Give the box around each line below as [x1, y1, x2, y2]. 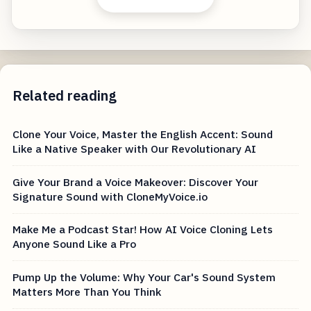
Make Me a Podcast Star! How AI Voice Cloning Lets [12, 222, 274, 237]
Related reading [12, 86, 117, 106]
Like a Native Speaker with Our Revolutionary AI [12, 142, 257, 156]
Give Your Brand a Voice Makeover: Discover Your [12, 174, 259, 189]
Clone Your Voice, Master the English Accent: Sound [12, 127, 274, 142]
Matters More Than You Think [12, 285, 162, 299]
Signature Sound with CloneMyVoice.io [12, 189, 208, 203]
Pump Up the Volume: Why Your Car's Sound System [12, 270, 276, 285]
